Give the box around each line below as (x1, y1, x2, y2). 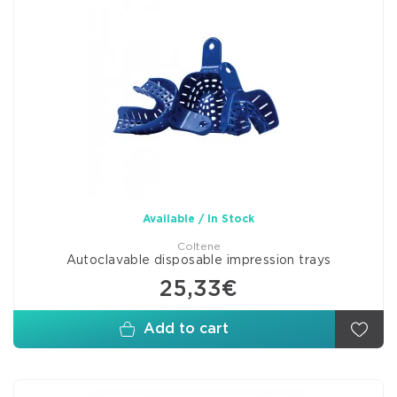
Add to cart (144, 322, 230, 336)
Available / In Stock (143, 214, 254, 224)
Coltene (176, 241, 221, 252)
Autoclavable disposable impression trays (66, 254, 331, 267)
